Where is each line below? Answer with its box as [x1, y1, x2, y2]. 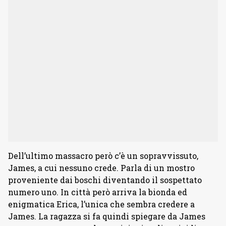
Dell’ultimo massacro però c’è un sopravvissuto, [8, 150, 198, 161]
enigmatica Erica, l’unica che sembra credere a [8, 199, 195, 209]
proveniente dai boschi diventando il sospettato [8, 175, 202, 185]
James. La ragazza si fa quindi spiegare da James [8, 211, 205, 221]
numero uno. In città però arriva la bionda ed [8, 187, 187, 197]
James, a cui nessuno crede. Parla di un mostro [8, 162, 195, 173]
